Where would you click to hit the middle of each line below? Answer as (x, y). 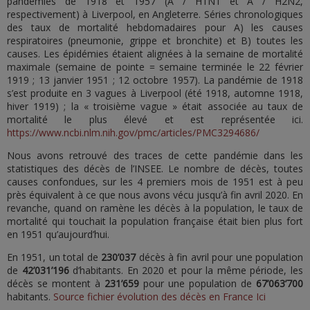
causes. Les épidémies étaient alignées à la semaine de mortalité (155, 54)
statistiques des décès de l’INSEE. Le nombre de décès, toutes (155, 168)
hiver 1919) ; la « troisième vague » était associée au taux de (155, 106)
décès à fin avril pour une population (220, 257)
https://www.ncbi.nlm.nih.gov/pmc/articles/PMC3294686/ (133, 133)
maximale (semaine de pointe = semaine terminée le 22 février (155, 67)
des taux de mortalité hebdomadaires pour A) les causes (155, 27)
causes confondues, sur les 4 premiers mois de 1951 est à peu (155, 182)
